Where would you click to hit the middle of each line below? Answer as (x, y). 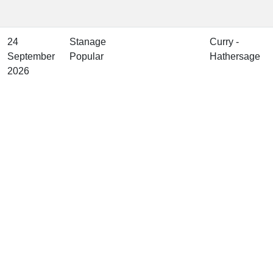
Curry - (224, 42)
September (31, 57)
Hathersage (235, 57)
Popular (87, 57)
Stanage (88, 42)
